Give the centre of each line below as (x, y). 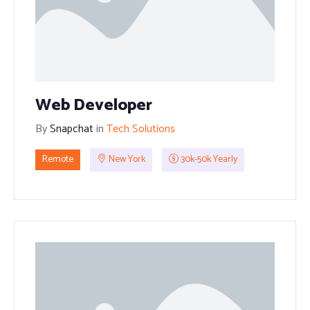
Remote (58, 160)
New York (126, 160)
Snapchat (73, 129)
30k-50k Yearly (208, 160)
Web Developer (94, 105)
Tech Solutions (141, 129)
